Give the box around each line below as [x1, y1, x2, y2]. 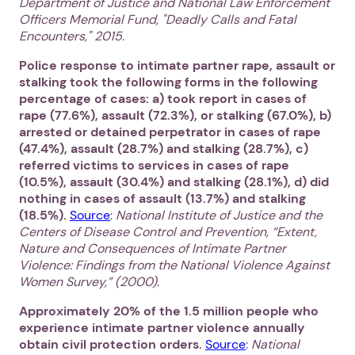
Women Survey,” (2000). [19, 273, 159, 291]
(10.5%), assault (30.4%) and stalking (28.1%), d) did [19, 174, 329, 191]
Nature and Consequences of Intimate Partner [19, 240, 286, 258]
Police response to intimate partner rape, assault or [19, 57, 335, 74]
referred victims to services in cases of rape [19, 157, 289, 174]
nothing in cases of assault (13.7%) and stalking [19, 190, 306, 208]
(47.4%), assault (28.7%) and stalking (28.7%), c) [19, 140, 308, 158]
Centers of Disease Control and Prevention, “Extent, [19, 223, 317, 241]
